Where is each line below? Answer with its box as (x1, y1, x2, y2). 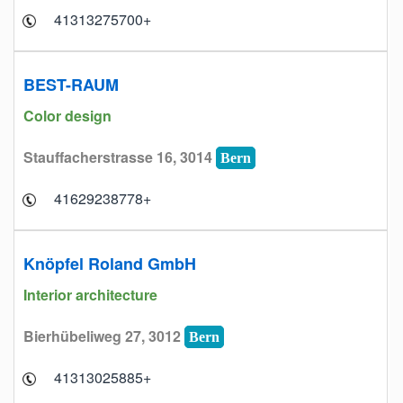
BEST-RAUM (23, 73, 119, 96)
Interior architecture (23, 284, 161, 305)
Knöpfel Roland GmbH (23, 252, 196, 275)
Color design (23, 105, 115, 126)
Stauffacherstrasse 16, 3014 (23, 147, 216, 167)
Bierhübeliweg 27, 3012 (23, 326, 184, 346)
